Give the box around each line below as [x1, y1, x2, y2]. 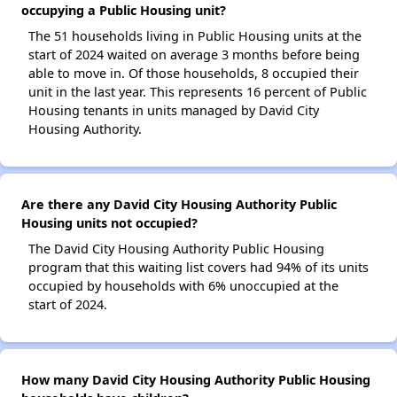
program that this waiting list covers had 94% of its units [28, 259, 369, 276]
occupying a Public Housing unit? [21, 2, 226, 19]
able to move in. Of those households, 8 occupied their [28, 65, 359, 82]
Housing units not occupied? [21, 214, 198, 232]
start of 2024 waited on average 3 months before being [28, 46, 360, 64]
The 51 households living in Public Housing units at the [28, 27, 362, 45]
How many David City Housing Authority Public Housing [21, 371, 370, 389]
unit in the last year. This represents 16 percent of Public [28, 83, 367, 101]
